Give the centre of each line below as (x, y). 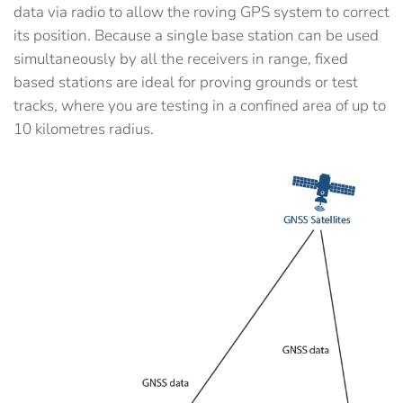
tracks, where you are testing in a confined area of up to (200, 106)
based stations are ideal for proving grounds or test (186, 83)
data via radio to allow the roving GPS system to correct (201, 13)
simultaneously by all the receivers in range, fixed (181, 59)
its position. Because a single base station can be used (196, 36)
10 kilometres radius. (84, 130)
